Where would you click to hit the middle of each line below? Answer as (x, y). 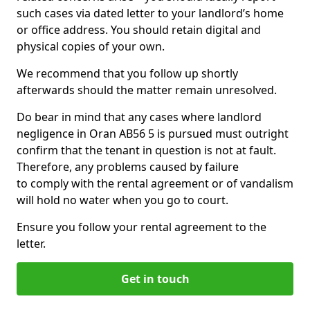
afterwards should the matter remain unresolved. (148, 90)
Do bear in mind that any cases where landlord (139, 117)
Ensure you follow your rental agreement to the (142, 227)
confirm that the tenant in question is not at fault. (146, 150)
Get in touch (155, 279)
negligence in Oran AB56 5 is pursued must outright (153, 134)
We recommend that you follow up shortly (127, 73)
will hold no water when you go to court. (122, 200)
